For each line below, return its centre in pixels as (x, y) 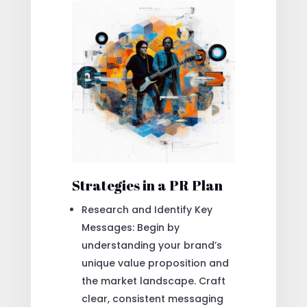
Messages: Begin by (130, 228)
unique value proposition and (155, 263)
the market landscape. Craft (153, 281)
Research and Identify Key (147, 210)
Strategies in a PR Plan (147, 186)
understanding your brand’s (151, 246)
